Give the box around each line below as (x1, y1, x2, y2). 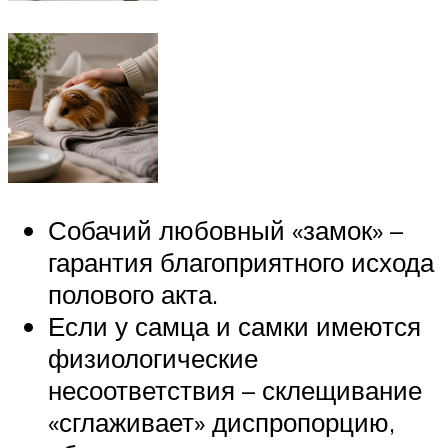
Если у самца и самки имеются (48, 310, 421, 343)
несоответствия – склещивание (48, 374, 422, 407)
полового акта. (48, 278, 218, 311)
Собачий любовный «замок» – (48, 214, 403, 247)
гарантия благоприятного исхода (48, 246, 434, 279)
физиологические (48, 342, 258, 375)
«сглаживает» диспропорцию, (48, 406, 395, 439)
